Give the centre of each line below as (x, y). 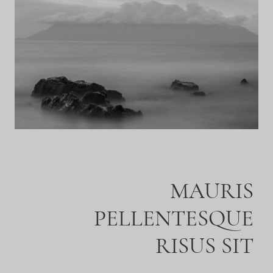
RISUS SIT (204, 246)
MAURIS (212, 191)
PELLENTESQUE (174, 219)
